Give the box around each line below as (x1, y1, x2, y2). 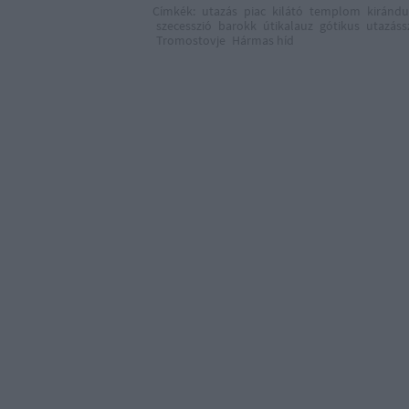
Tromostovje (156, 32, 225, 48)
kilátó (272, 3, 303, 19)
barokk (218, 17, 257, 34)
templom (309, 3, 361, 19)
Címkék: (152, 3, 198, 19)
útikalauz (263, 17, 313, 34)
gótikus (320, 17, 360, 34)
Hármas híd (232, 32, 294, 48)
